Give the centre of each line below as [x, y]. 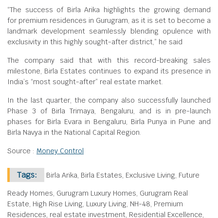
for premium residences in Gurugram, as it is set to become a [109, 20]
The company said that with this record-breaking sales [109, 60]
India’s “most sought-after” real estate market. [85, 82]
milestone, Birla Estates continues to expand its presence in [109, 71]
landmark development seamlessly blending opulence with [109, 31]
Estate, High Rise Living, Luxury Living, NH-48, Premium [95, 204]
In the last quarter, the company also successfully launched [109, 100]
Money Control [60, 151]
